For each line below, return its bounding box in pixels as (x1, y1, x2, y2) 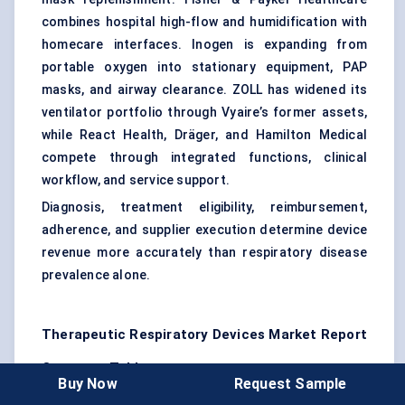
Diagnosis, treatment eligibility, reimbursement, (42, 200, 367, 215)
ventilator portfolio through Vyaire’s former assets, (42, 105, 367, 120)
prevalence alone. (42, 268, 151, 283)
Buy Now (58, 374, 118, 392)
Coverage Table (42, 360, 147, 377)
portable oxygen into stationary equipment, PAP (42, 60, 367, 75)
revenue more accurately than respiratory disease (42, 245, 367, 260)
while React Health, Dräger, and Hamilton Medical (42, 127, 367, 143)
